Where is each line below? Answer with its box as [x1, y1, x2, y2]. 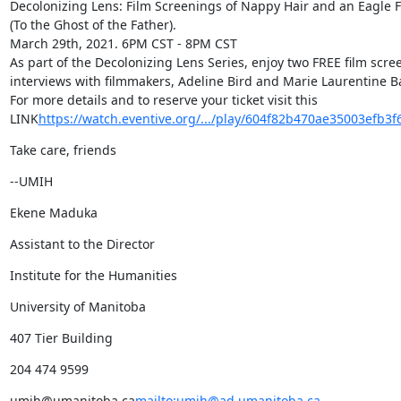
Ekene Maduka [9, 204, 98, 221]
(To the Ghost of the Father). [9, 16, 176, 33]
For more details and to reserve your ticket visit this [9, 91, 318, 108]
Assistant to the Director [9, 235, 155, 252]
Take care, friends [9, 141, 116, 158]
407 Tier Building [9, 329, 113, 346]
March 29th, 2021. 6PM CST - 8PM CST [9, 35, 237, 52]
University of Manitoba [9, 298, 146, 315]
